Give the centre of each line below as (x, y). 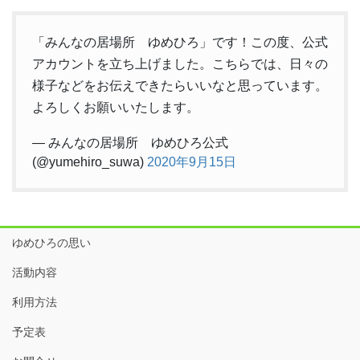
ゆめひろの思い (51, 242)
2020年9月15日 (192, 162)
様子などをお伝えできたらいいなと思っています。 (180, 85)
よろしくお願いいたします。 (116, 107)
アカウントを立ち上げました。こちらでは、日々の (180, 63)
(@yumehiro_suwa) (90, 162)
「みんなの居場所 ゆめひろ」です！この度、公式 (180, 42)
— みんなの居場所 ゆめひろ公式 (130, 142)
